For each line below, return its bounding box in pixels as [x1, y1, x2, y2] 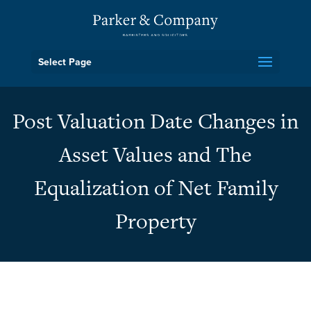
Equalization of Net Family [33, 173, 278, 202]
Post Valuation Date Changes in [12, 106, 299, 135]
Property [115, 206, 196, 235]
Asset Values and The [59, 140, 252, 169]
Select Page [37, 56, 92, 68]
